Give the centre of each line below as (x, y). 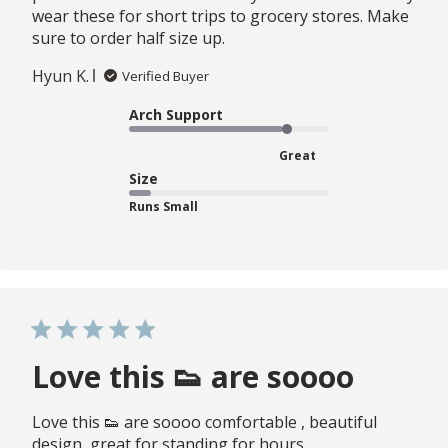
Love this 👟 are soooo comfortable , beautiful (204, 421)
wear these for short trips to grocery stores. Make (220, 15)
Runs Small (163, 206)
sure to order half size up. (128, 37)
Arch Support (176, 114)
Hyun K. (60, 75)
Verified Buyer (165, 75)
